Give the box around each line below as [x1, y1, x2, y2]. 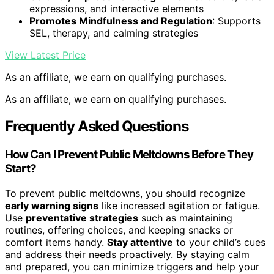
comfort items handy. [5, 235, 107, 248]
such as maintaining [138, 211, 232, 224]
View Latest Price [5, 49, 86, 62]
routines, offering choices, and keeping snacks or [5, 223, 233, 236]
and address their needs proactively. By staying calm [5, 248, 250, 261]
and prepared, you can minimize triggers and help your [5, 260, 259, 273]
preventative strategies [26, 211, 138, 224]
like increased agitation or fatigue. [98, 199, 260, 212]
